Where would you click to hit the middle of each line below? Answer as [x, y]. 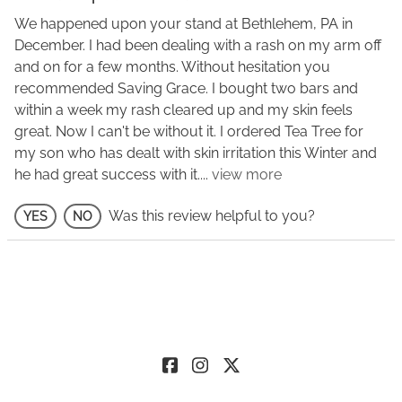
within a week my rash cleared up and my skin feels [184, 109]
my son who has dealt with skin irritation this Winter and [196, 153]
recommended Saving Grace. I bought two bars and [186, 88]
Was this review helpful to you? [212, 215]
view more [247, 174]
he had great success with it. [107, 174]
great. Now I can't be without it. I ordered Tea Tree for [189, 131]
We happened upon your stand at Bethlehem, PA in [184, 23]
